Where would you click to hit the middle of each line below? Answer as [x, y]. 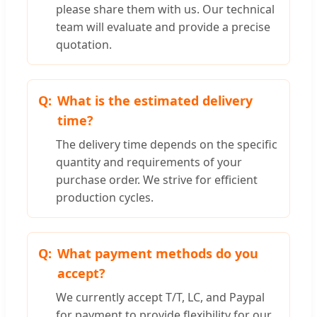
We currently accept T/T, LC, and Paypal [160, 298]
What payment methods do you [158, 254]
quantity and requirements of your [149, 162]
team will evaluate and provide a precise [163, 27]
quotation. [84, 45]
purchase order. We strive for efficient [157, 180]
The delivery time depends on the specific [167, 145]
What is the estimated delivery [155, 101]
